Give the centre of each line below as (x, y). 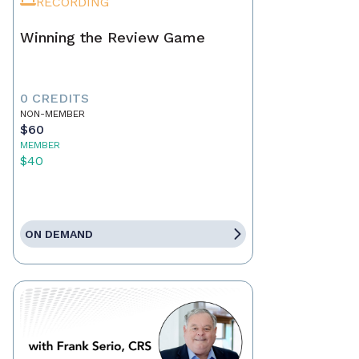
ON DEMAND (59, 234)
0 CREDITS (54, 99)
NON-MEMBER (52, 114)
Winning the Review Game (113, 38)
